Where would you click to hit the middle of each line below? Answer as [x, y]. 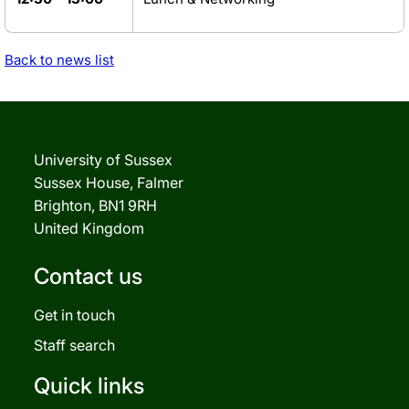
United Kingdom [89, 228]
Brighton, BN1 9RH [95, 205]
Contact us [88, 276]
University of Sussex [103, 159]
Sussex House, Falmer [109, 182]
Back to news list [59, 59]
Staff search [74, 345]
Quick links [89, 385]
